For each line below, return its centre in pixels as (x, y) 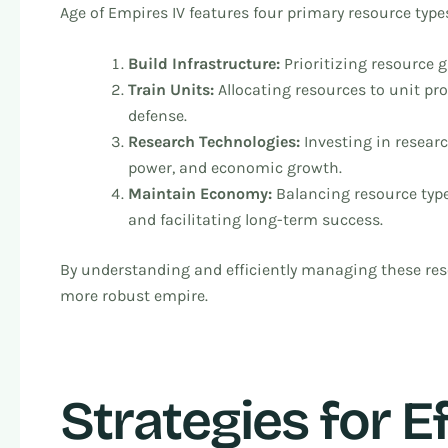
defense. (157, 116)
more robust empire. (134, 296)
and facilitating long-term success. (255, 220)
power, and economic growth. (235, 168)
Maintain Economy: (202, 194)
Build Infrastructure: (206, 64)
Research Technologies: (216, 142)
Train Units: (173, 90)
